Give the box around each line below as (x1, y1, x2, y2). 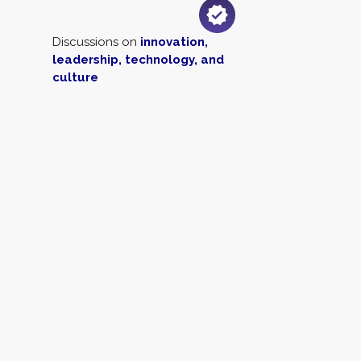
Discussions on (52, 35, 140, 49)
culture (52, 70, 98, 85)
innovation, (140, 35, 208, 49)
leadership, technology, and (52, 52, 224, 67)
